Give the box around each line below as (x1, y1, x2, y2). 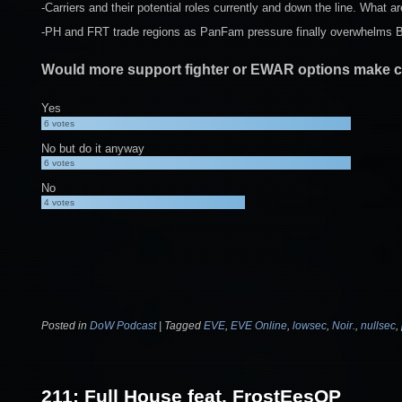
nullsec (361, 319, 396, 332)
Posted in (41, 319, 87, 332)
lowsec (293, 319, 327, 332)
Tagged (164, 319, 201, 332)
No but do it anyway (41, 141, 144, 155)
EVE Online (231, 319, 287, 332)
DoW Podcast (90, 319, 156, 332)
